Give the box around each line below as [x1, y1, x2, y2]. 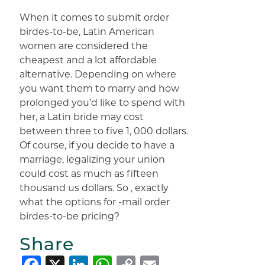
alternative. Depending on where [20, 69, 177, 80]
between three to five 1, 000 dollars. [20, 125, 189, 137]
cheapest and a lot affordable [20, 54, 157, 66]
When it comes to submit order [20, 12, 170, 23]
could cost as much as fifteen [20, 168, 159, 179]
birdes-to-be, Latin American [20, 26, 155, 37]
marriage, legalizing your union [20, 154, 166, 165]
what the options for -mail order [20, 196, 170, 208]
